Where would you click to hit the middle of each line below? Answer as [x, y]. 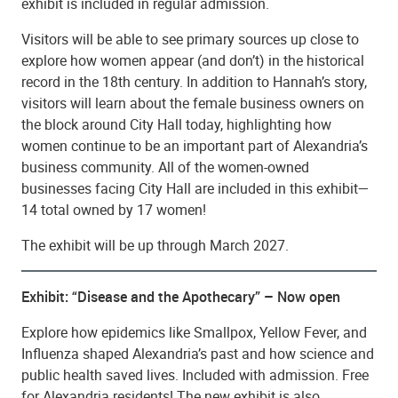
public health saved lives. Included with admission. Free [195, 374]
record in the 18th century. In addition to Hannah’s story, [194, 81]
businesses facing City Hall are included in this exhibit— [195, 188]
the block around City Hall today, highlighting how [176, 124]
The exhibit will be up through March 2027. [155, 245]
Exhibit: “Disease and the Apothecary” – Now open [181, 296]
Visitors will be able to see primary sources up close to [190, 39]
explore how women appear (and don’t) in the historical [193, 60]
